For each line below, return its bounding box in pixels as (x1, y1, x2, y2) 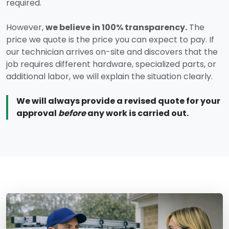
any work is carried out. (86, 107, 189, 120)
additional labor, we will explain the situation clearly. (6, 71, 213, 83)
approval (16, 107, 58, 120)
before (58, 107, 86, 120)
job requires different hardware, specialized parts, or (6, 58, 216, 71)
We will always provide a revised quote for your (16, 95, 220, 107)
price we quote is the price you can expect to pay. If (6, 34, 214, 46)
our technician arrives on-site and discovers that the (6, 46, 218, 58)
